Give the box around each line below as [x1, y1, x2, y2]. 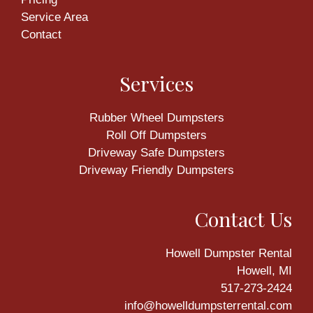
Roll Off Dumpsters [106, 128, 207, 142]
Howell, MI [237, 263, 292, 277]
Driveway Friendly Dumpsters [79, 163, 234, 177]
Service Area [21, 10, 88, 24]
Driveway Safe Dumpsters [88, 145, 225, 159]
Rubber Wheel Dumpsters [89, 110, 224, 124]
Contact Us [194, 205, 292, 232]
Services [119, 69, 194, 96]
